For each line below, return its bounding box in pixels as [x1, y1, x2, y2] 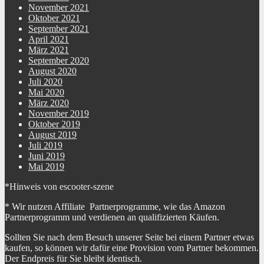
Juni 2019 [28, 151, 65, 161]
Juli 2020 [28, 77, 62, 87]
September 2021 [28, 24, 89, 34]
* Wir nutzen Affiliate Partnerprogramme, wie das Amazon [5, 202, 225, 212]
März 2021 [28, 45, 69, 55]
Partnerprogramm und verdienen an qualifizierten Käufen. [5, 212, 219, 222]
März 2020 [28, 98, 69, 108]
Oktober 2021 [28, 13, 80, 23]
